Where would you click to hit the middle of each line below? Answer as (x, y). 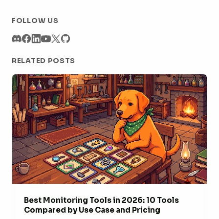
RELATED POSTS (44, 60)
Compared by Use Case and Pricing (92, 210)
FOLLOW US (35, 20)
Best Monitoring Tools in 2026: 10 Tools (101, 200)
